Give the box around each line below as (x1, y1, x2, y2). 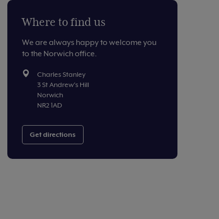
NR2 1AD (37, 100, 62, 109)
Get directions (30, 130, 76, 139)
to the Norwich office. (22, 48, 97, 59)
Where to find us (22, 15, 106, 29)
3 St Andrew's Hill (37, 80, 89, 89)
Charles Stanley (37, 69, 86, 79)
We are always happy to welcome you (22, 37, 156, 47)
